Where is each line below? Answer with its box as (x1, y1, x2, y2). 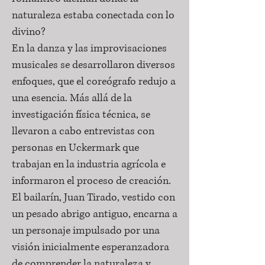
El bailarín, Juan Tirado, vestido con (12, 190, 175, 205)
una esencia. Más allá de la (12, 91, 132, 105)
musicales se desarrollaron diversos (12, 58, 175, 72)
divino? (12, 25, 46, 39)
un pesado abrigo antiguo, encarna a (12, 207, 177, 221)
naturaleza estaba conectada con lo (12, 8, 174, 22)
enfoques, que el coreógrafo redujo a (12, 75, 176, 89)
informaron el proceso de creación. (12, 174, 171, 188)
